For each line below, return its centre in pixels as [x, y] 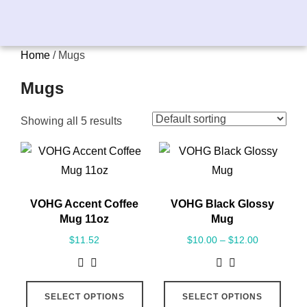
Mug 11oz [85, 219]
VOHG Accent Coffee [85, 204]
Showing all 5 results [71, 121]
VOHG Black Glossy [223, 204]
